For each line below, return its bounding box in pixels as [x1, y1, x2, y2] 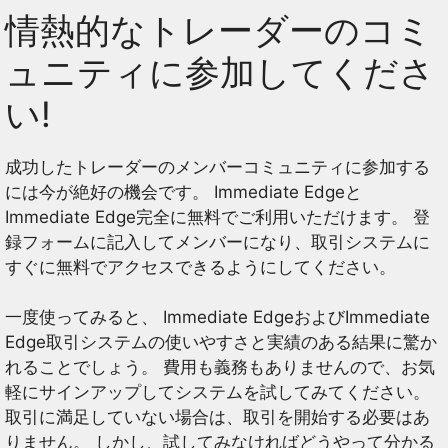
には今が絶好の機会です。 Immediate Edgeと [5, 181, 362, 202]
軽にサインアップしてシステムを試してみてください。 [5, 382, 430, 403]
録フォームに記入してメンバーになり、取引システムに [5, 231, 430, 252]
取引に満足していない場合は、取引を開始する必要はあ [5, 407, 430, 428]
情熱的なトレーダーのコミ [5, 8, 432, 51]
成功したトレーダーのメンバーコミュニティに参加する [5, 156, 430, 177]
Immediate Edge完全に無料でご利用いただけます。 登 [5, 206, 430, 227]
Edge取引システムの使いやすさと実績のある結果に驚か [5, 332, 437, 353]
